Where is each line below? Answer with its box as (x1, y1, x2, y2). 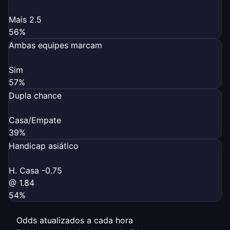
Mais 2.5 (9, 14, 42, 25)
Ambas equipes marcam (9, 40, 102, 50)
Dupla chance (9, 90, 62, 101)
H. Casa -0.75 (9, 165, 62, 176)
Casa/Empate (9, 114, 61, 125)
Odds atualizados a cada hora (16, 215, 133, 225)
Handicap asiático (9, 140, 79, 151)
